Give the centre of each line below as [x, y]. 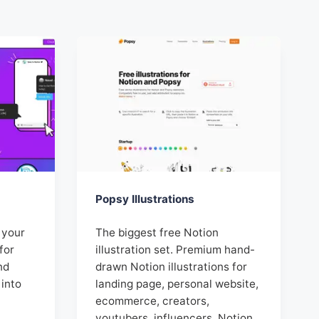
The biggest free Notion [157, 233]
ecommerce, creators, [153, 301]
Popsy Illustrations [145, 199]
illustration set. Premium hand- [176, 250]
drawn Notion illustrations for [172, 267]
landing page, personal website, [177, 284]
